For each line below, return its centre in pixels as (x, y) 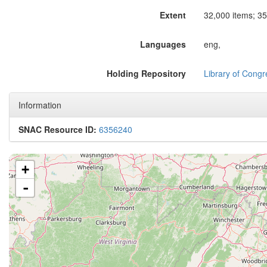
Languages (163, 44)
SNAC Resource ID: (58, 129)
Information (40, 105)
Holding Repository (146, 73)
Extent (173, 15)
